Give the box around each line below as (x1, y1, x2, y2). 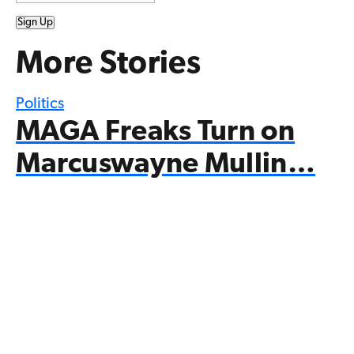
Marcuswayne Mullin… (16, 150, 316, 179)
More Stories (16, 48, 201, 81)
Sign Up (17, 17, 53, 28)
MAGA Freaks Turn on (16, 118, 296, 147)
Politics (16, 96, 64, 112)
